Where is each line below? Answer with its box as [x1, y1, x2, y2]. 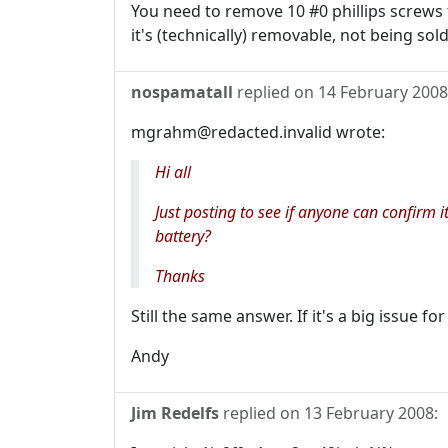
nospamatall [131, 81, 233, 103]
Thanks [155, 265, 205, 287]
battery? [155, 225, 211, 247]
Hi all [155, 161, 191, 183]
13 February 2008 [304, 402, 434, 424]
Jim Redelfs [131, 402, 219, 424]
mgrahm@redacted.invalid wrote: [131, 121, 385, 143]
